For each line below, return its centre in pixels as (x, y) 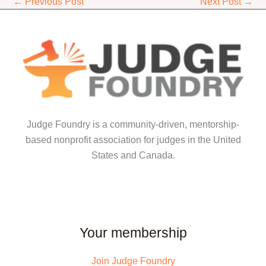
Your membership (133, 233)
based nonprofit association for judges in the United (133, 140)
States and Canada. (133, 155)
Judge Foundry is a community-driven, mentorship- (133, 124)
